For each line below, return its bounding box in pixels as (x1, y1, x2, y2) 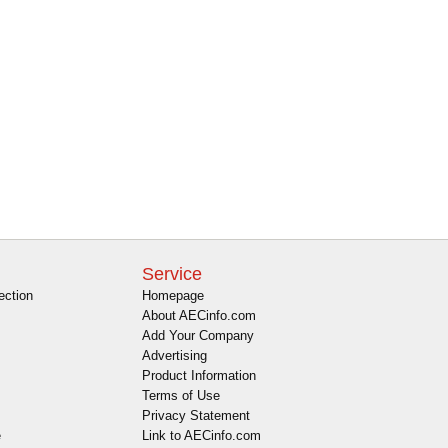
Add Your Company (142, 328, 254, 344)
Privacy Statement (142, 408, 250, 424)
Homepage (142, 288, 204, 304)
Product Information (142, 368, 256, 384)
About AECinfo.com (142, 308, 256, 324)
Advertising (142, 348, 207, 364)
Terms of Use (142, 388, 220, 404)
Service (142, 264, 202, 285)
